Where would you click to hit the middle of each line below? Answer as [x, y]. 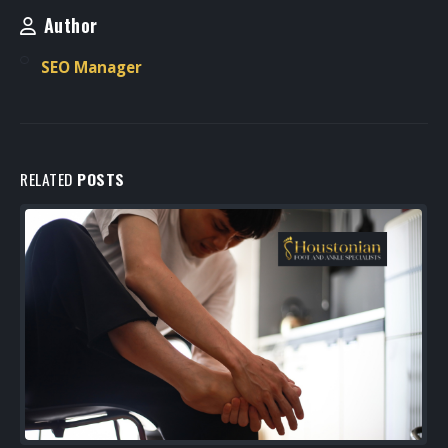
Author [70, 24]
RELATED [48, 178]
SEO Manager [91, 66]
